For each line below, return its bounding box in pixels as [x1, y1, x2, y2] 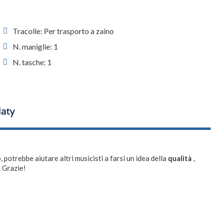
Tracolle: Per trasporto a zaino [12, 26, 114, 36]
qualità [168, 153, 193, 163]
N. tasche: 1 [12, 57, 52, 67]
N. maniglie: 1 [12, 41, 58, 51]
